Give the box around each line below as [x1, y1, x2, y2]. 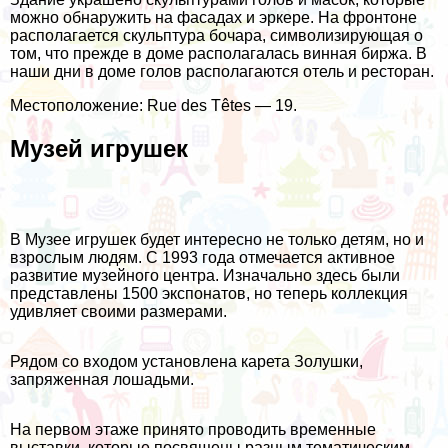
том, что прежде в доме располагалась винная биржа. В [10, 44, 427, 62]
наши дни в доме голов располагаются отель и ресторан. [10, 62, 434, 80]
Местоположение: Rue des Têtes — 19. [10, 96, 297, 114]
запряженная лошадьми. [10, 370, 194, 388]
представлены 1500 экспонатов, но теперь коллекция [10, 284, 408, 302]
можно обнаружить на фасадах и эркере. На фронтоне [10, 8, 417, 26]
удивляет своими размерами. [10, 302, 227, 320]
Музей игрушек [10, 134, 188, 162]
